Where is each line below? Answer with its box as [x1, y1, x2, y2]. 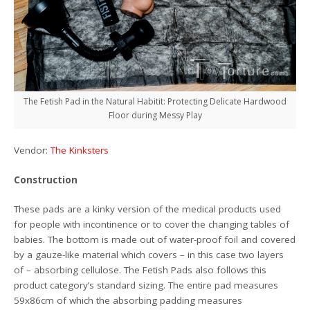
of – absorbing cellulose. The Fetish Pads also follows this [14, 263, 267, 276]
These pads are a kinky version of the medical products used [14, 202, 282, 215]
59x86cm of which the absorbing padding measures [14, 293, 243, 307]
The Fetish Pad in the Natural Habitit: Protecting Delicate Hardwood [24, 95, 286, 108]
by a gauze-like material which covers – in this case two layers [14, 248, 284, 261]
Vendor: [14, 144, 51, 157]
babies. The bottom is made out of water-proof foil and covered [14, 232, 296, 246]
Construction [14, 173, 78, 186]
